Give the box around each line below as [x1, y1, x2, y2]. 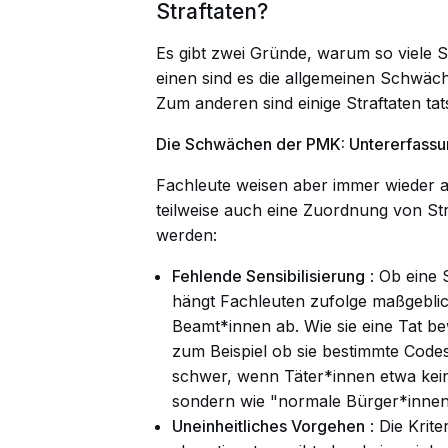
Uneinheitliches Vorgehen [172, 415, 365, 436]
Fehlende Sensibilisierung [172, 265, 365, 286]
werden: [156, 224, 217, 245]
